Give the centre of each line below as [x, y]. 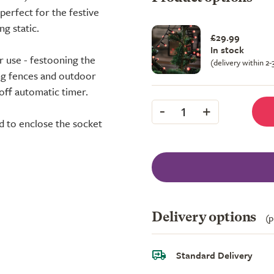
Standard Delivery [214, 255]
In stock [227, 50]
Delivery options [206, 217]
